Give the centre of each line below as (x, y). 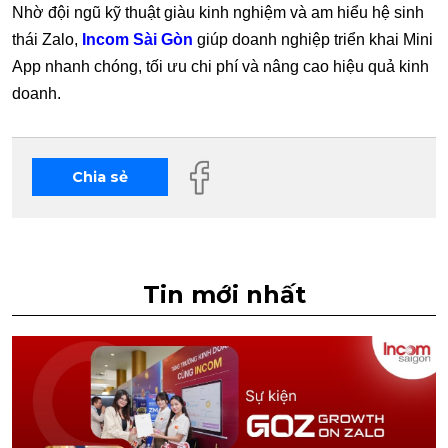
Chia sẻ (100, 177)
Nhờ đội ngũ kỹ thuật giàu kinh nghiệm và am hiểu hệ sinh (218, 13)
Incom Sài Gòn (137, 40)
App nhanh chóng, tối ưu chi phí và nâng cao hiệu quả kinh (220, 67)
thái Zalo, (47, 40)
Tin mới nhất (224, 295)
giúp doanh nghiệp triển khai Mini (313, 40)
